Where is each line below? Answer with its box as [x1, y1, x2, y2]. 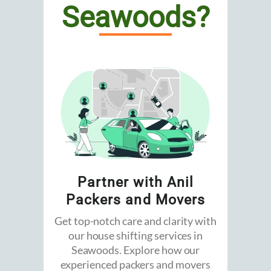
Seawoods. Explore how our [71, 243, 200, 257]
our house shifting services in [68, 229, 203, 243]
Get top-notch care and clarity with [54, 214, 217, 228]
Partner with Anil [77, 174, 194, 191]
